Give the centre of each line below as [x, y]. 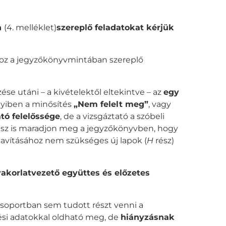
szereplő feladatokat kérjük [115, 27]
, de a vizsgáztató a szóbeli [112, 116]
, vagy [160, 104]
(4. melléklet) [30, 27]
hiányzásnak [148, 217]
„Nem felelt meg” [111, 104]
